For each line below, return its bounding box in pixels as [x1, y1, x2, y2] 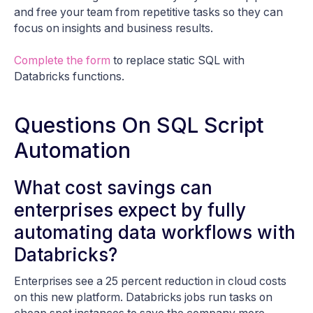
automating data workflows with [14, 221, 296, 243]
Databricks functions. [14, 69, 124, 83]
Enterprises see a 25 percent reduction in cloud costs [14, 274, 286, 288]
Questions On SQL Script [14, 112, 264, 138]
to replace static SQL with [110, 53, 245, 67]
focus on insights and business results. [14, 21, 213, 35]
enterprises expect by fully [14, 198, 246, 221]
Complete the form [14, 53, 110, 67]
